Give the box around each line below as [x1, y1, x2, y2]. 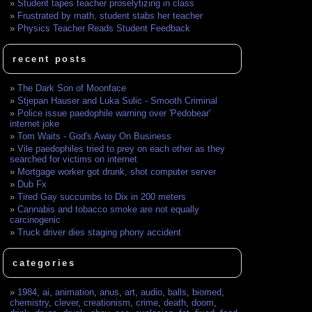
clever [54, 297, 79, 309]
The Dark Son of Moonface [17, 83, 127, 94]
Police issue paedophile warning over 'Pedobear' [17, 108, 211, 119]
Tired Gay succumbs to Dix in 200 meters [17, 192, 187, 203]
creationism [84, 297, 131, 309]
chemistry [10, 297, 49, 309]
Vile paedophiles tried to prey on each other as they [17, 143, 226, 155]
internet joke [10, 118, 60, 130]
